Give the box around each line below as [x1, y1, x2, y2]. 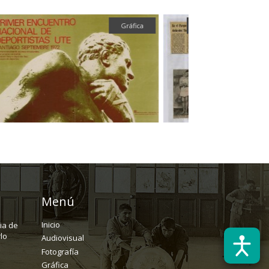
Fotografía [41, 246, 79, 257]
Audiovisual [41, 232, 84, 244]
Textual [174, 20, 198, 30]
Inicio [41, 219, 60, 230]
